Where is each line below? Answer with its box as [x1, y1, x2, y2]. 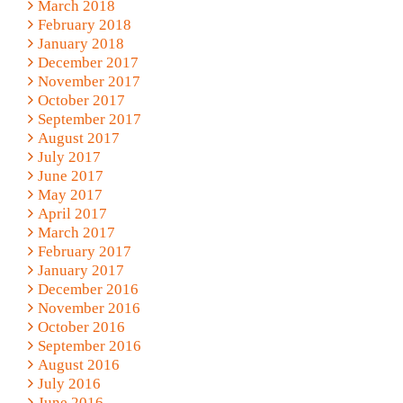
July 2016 [37, 374, 101, 392]
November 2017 [37, 72, 140, 90]
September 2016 [37, 336, 141, 354]
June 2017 [37, 166, 103, 184]
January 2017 [37, 261, 124, 279]
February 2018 [37, 15, 131, 33]
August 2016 [37, 355, 120, 373]
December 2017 [37, 53, 139, 71]
